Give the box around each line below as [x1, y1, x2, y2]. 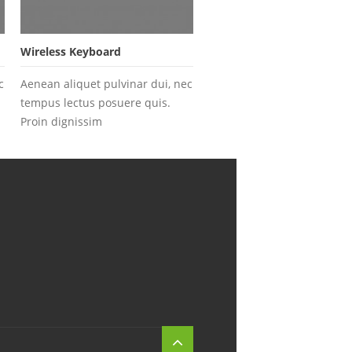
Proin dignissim [20, 113, 102, 129]
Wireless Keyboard [20, 43, 121, 59]
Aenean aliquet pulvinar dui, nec [20, 75, 192, 91]
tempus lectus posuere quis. [20, 94, 170, 110]
